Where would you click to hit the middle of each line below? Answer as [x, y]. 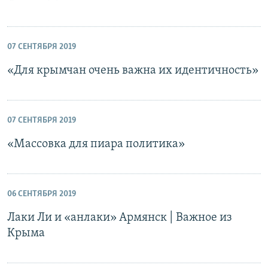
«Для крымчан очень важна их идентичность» [133, 71]
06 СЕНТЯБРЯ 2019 [42, 194]
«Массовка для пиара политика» [96, 144]
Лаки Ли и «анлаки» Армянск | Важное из [120, 218]
